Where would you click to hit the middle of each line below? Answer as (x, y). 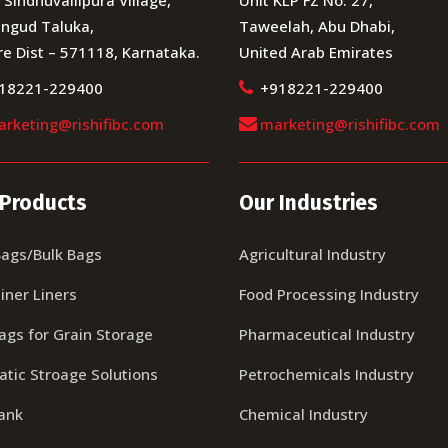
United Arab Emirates (316, 51)
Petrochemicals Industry (326, 373)
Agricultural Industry (312, 253)
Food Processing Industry (329, 293)
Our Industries (308, 202)
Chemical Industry (303, 413)
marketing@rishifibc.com (350, 123)
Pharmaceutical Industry (327, 333)
